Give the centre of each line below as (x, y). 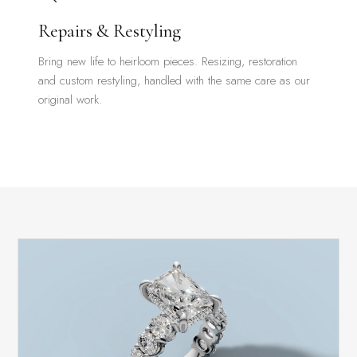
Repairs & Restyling (110, 31)
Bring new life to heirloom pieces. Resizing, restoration (168, 61)
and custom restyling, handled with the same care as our (175, 80)
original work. (71, 99)
